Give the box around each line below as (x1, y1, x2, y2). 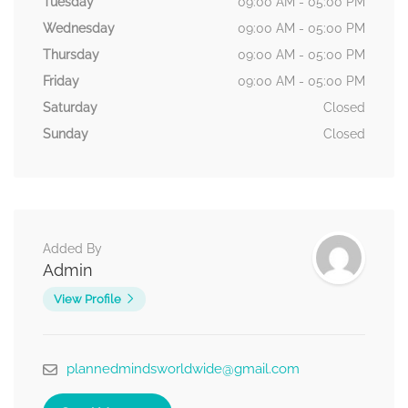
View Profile (54, 292, 121, 307)
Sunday (43, 127, 88, 142)
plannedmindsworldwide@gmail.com (66, 361, 300, 378)
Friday (43, 74, 79, 89)
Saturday (43, 100, 97, 116)
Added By (43, 241, 102, 257)
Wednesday (43, 21, 115, 36)
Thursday (43, 47, 99, 63)
